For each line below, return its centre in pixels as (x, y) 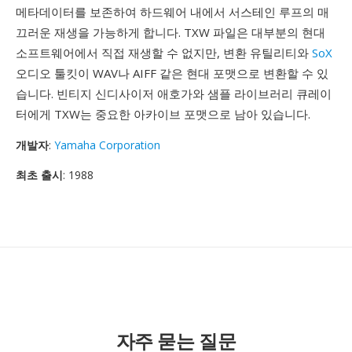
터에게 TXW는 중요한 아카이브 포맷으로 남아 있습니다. (163, 114)
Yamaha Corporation (107, 145)
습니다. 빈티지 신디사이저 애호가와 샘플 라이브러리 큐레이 (174, 93)
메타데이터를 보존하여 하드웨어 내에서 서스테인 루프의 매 (172, 12)
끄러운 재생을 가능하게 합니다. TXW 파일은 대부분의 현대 (170, 32)
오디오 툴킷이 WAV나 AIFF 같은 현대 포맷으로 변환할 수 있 (172, 73)
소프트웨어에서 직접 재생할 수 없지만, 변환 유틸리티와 (164, 53)
